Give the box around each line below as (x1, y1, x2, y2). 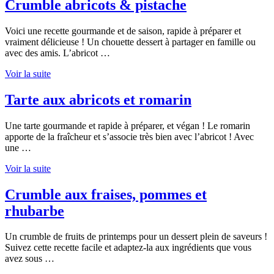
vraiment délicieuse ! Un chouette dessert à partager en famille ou (5, 36, 256, 47)
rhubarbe (5, 202, 64, 219)
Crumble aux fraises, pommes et (5, 186, 207, 202)
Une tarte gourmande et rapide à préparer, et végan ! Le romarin (5, 120, 250, 131)
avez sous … (5, 253, 54, 264)
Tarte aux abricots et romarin (5, 91, 191, 108)
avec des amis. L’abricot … (5, 47, 110, 58)
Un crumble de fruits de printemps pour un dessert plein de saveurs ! (5, 231, 267, 242)
